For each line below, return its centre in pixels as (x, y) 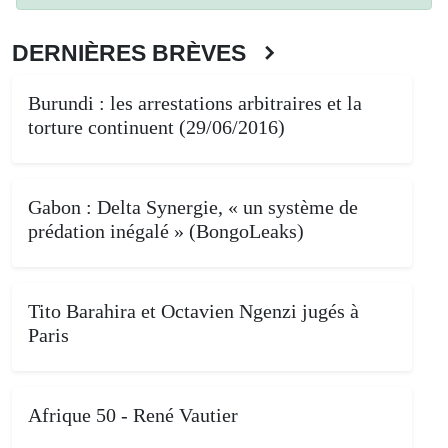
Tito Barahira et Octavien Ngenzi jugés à (193, 311)
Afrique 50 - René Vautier (133, 415)
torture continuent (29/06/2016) (156, 127)
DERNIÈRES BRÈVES (135, 53)
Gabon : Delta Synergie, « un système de (193, 207)
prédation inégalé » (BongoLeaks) (166, 231)
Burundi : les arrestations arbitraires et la (195, 103)
